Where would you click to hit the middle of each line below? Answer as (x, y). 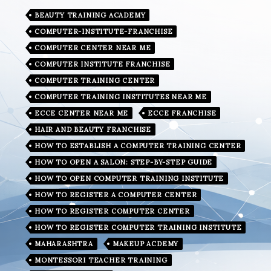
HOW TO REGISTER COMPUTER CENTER (112, 211)
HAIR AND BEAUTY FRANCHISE (93, 129)
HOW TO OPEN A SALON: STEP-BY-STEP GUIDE (124, 162)
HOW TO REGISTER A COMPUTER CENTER (116, 194)
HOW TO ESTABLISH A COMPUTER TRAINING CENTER (138, 145)
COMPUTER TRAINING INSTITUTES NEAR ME (121, 96)
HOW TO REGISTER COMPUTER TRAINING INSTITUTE (138, 227)
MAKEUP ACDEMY (145, 243)
